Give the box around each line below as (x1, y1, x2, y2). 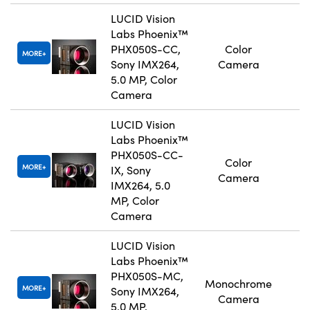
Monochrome (205, 276, 272, 291)
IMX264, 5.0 (111, 178, 170, 193)
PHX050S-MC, (111, 268, 183, 284)
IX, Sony (111, 163, 151, 178)
